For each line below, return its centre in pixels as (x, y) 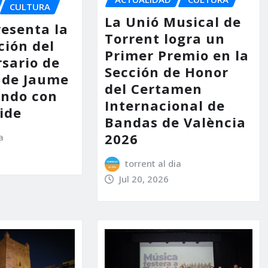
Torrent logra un (165, 38)
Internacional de (165, 105)
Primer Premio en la (176, 55)
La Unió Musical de (173, 21)
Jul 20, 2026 (144, 179)
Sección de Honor (166, 71)
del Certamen (153, 88)
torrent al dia (153, 163)
